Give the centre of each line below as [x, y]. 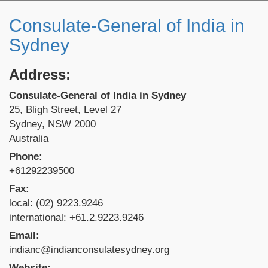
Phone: [26, 156]
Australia [29, 138]
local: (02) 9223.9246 [56, 203]
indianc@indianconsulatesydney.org [89, 249]
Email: [24, 235]
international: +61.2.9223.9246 [76, 217]
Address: [40, 74]
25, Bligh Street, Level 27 [65, 109]
